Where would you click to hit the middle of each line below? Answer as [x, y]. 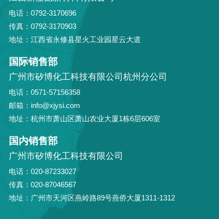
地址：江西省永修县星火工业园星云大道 [75, 40]
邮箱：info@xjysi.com [44, 106]
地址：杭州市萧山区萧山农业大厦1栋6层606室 [84, 119]
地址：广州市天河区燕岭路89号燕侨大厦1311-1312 [92, 197]
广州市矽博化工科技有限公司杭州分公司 [88, 77]
